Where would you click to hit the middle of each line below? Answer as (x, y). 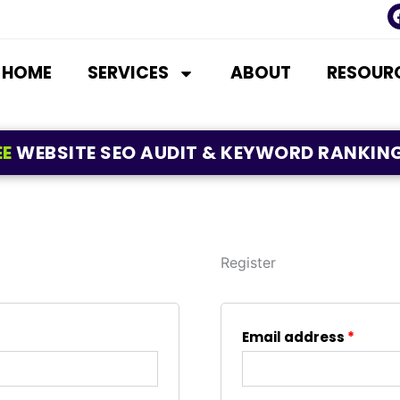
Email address (294, 337)
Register (248, 262)
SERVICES (129, 73)
